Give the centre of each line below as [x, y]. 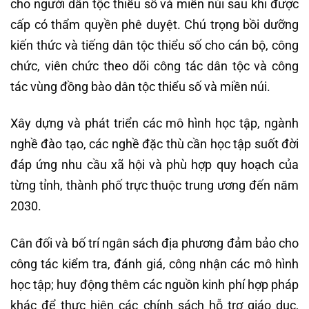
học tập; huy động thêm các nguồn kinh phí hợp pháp [154, 284]
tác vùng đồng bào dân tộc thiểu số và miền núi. [140, 86]
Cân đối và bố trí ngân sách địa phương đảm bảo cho [154, 243]
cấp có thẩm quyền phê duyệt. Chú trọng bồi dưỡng [154, 24]
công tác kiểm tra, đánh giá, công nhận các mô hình [154, 263]
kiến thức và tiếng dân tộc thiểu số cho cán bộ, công [154, 45]
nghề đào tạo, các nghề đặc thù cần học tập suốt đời [154, 144]
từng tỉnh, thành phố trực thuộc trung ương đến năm [154, 186]
